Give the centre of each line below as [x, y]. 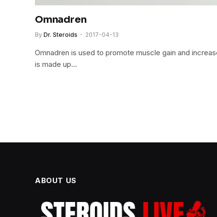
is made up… [56, 64]
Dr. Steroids [61, 35]
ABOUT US [56, 181]
